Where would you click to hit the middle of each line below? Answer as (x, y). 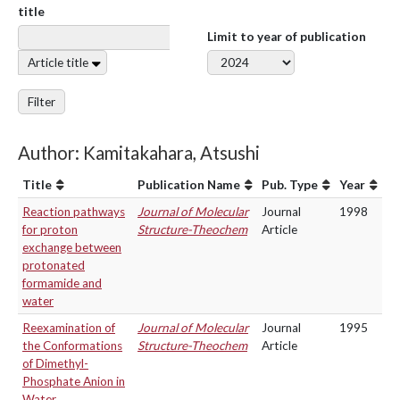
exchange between (72, 247)
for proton (50, 229)
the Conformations (72, 346)
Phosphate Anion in (74, 381)
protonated (54, 265)
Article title (58, 62)
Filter (42, 102)
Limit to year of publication (287, 37)
